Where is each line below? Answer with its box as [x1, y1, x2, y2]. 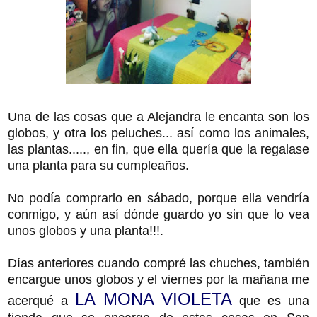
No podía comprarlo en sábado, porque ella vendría [8, 190, 309, 205]
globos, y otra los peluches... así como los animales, [8, 125, 309, 140]
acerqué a [8, 293, 75, 308]
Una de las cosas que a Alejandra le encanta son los [8, 109, 309, 124]
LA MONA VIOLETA [74, 289, 233, 309]
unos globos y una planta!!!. [8, 223, 163, 238]
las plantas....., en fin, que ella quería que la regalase [8, 142, 309, 156]
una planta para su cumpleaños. [8, 158, 189, 173]
